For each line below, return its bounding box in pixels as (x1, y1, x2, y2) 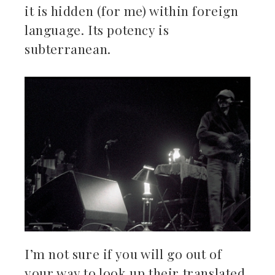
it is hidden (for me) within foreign (25, 1, 239, 19)
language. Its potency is (25, 20, 169, 38)
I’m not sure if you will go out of (25, 245, 222, 263)
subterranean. (25, 39, 111, 57)
